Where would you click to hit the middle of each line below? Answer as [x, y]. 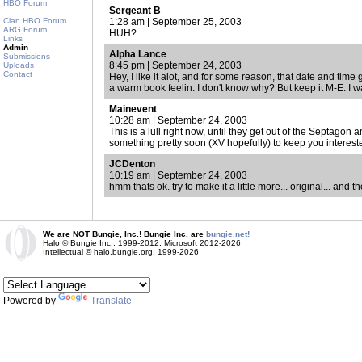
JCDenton [132, 164]
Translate [111, 301]
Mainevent [133, 109]
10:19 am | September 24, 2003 [178, 175]
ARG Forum [25, 29]
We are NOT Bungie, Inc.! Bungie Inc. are [124, 234]
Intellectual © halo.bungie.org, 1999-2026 [121, 252]
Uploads [19, 65]
